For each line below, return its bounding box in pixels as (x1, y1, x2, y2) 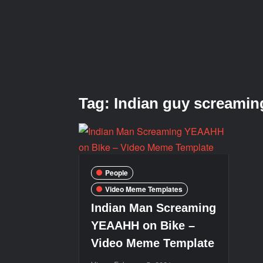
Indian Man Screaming (91, 201, 217, 214)
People (105, 167, 129, 178)
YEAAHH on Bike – (91, 218, 195, 232)
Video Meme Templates (105, 184, 183, 194)
